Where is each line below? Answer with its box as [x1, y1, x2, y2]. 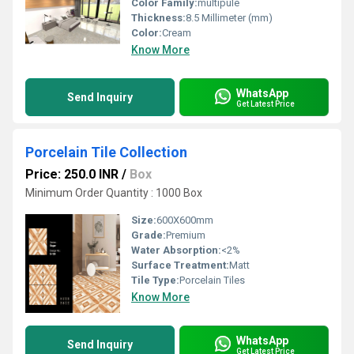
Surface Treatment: [131, 259, 229, 271]
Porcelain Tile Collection [25, 144, 187, 160]
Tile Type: [131, 274, 179, 286]
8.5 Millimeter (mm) [186, 12, 273, 24]
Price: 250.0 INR [25, 167, 119, 182]
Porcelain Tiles [179, 274, 245, 286]
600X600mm [156, 214, 213, 226]
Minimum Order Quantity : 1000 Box [25, 186, 202, 199]
